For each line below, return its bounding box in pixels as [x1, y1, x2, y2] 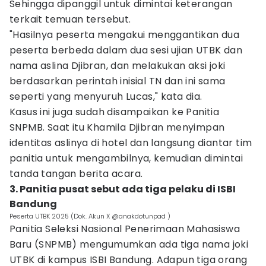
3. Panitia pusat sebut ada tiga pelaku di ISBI [9, 182, 236, 196]
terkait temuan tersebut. [9, 12, 134, 26]
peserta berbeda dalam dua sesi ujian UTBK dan [9, 43, 242, 57]
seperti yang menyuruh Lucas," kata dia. [9, 90, 205, 103]
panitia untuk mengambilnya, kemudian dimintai [9, 151, 243, 165]
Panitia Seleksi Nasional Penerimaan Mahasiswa [9, 222, 240, 236]
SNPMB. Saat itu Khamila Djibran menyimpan [9, 121, 225, 134]
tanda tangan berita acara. [9, 167, 143, 180]
